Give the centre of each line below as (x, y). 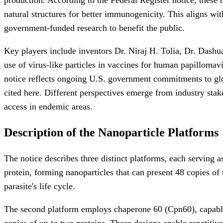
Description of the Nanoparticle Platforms (111, 132)
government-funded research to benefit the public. (94, 28)
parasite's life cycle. (40, 186)
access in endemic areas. (48, 106)
